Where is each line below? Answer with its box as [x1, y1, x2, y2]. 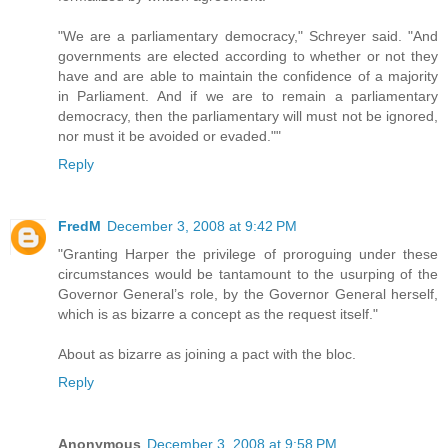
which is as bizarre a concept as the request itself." [58, 306, 378, 323]
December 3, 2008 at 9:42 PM [107, 218, 297, 235]
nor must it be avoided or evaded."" [58, 128, 281, 145]
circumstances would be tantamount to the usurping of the [58, 266, 438, 283]
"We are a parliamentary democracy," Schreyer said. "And [58, 28, 438, 45]
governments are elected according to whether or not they [58, 48, 438, 65]
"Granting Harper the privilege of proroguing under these [58, 246, 438, 263]
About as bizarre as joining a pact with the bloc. [58, 346, 356, 363]
